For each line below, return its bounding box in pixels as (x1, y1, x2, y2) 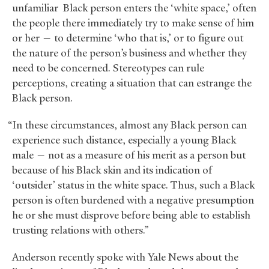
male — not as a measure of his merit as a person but (12, 148, 246, 162)
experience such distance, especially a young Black (12, 133, 236, 147)
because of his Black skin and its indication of (12, 163, 212, 177)
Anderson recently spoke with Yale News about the (12, 250, 238, 264)
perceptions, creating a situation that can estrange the (12, 76, 252, 90)
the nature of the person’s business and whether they (12, 46, 247, 60)
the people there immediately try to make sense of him (12, 16, 254, 30)
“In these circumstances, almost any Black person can (7, 118, 247, 132)
